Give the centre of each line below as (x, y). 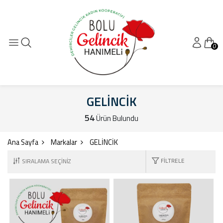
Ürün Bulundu (116, 118)
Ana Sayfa (23, 142)
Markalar (64, 142)
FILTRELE (172, 161)
